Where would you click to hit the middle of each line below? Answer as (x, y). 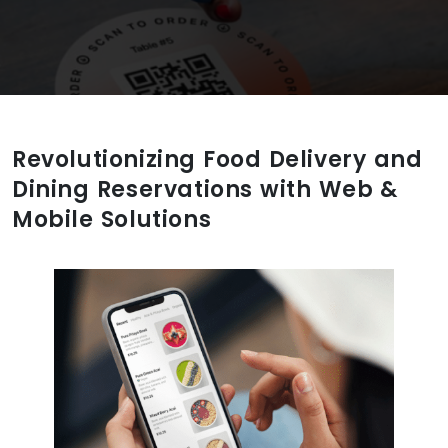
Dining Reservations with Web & (205, 189)
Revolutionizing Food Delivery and (217, 159)
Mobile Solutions (112, 219)
